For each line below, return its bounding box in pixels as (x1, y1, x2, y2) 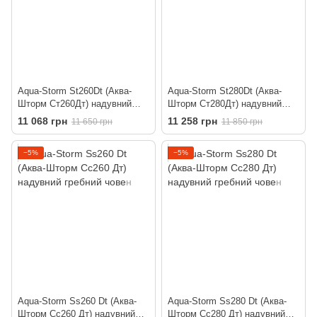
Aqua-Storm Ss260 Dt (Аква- (18, 296, 137, 307)
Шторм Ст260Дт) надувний (18, 98, 132, 109)
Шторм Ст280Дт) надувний (168, 98, 282, 109)
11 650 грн (71, 117, 113, 127)
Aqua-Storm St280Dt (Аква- (168, 86, 282, 96)
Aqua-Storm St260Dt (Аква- (18, 86, 132, 96)
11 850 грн (221, 117, 263, 127)
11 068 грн (18, 115, 67, 127)
